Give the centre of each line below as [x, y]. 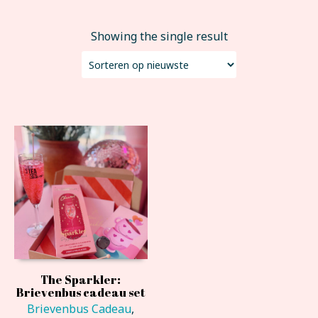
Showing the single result [159, 37]
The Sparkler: [81, 279]
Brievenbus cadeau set [81, 292]
